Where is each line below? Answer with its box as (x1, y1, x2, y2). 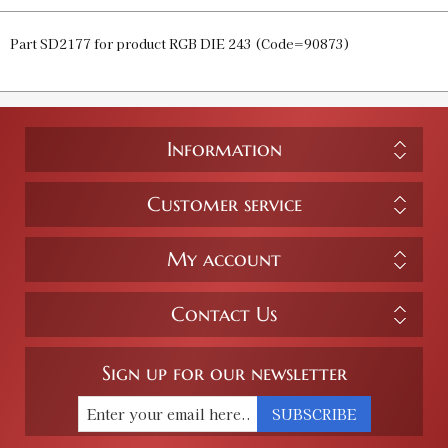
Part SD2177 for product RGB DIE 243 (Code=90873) (10, 34, 350, 54)
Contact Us (171, 302, 277, 328)
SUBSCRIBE (271, 404, 356, 425)
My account (167, 247, 281, 273)
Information (166, 137, 282, 163)
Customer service (146, 192, 302, 218)
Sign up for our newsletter (101, 361, 347, 387)
